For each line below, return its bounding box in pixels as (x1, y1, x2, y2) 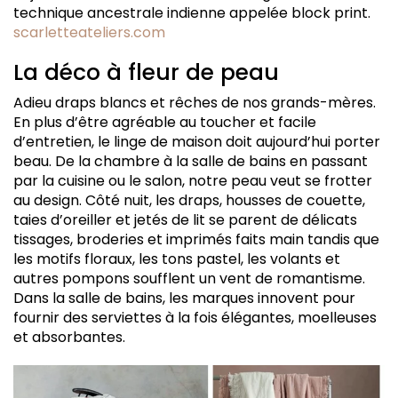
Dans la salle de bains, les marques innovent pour (13, 288, 355, 308)
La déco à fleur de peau (13, 57, 279, 88)
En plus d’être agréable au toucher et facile (13, 112, 316, 132)
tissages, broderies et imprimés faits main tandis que (13, 229, 379, 250)
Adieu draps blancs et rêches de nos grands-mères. (13, 92, 376, 113)
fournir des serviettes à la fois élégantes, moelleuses (13, 307, 377, 328)
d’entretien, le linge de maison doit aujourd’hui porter (13, 131, 380, 152)
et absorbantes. (13, 327, 125, 347)
